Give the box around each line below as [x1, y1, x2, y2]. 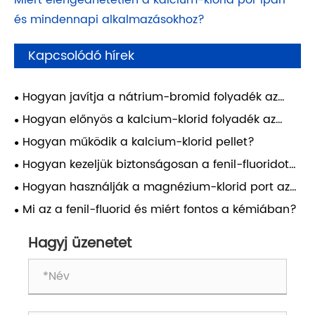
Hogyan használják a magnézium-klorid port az [22, 178, 290, 197]
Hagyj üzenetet [28, 231, 131, 255]
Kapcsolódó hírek [28, 46, 134, 67]
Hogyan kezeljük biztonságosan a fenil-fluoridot [22, 155, 289, 174]
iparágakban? [14, 193, 95, 212]
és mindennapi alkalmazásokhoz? [14, 11, 205, 30]
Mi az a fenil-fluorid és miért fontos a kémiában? [22, 200, 297, 219]
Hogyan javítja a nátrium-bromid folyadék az [22, 88, 278, 107]
